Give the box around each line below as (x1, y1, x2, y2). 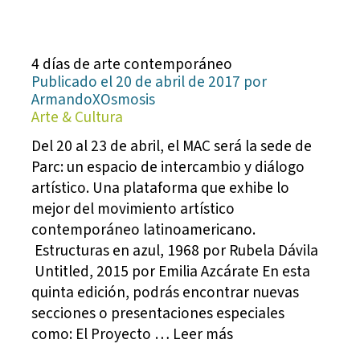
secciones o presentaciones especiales (31, 302, 285, 325)
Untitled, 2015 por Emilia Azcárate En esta (31, 260, 311, 284)
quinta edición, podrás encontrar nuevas (31, 281, 300, 305)
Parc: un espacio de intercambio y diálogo (31, 156, 305, 179)
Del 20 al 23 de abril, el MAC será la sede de (31, 135, 313, 158)
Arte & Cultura (31, 106, 124, 129)
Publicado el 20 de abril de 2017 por (31, 71, 268, 94)
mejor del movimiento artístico (31, 198, 235, 221)
